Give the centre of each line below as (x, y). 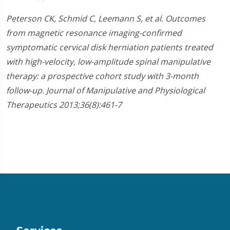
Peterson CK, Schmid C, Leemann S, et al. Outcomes (106, 19)
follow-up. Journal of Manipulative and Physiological (106, 91)
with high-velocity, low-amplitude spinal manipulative (108, 62)
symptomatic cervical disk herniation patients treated (110, 47)
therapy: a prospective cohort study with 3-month (102, 76)
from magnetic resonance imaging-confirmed (94, 33)
